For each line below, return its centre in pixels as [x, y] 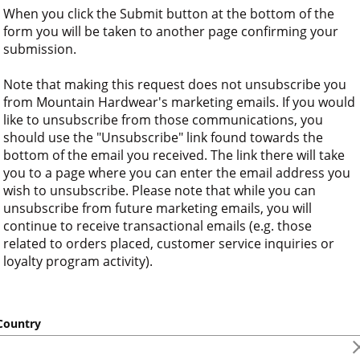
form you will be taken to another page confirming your [171, 31]
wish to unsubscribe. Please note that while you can [160, 190]
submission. [40, 49]
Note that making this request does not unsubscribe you [175, 84]
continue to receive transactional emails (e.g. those [157, 226]
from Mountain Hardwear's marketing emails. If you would [179, 102]
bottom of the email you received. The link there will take [174, 155]
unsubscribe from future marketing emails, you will [157, 208]
